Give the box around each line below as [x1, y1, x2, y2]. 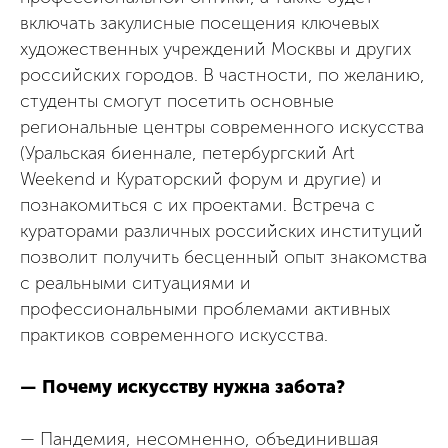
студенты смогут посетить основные [20, 89, 334, 112]
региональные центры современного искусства [20, 115, 424, 138]
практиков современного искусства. [20, 323, 328, 346]
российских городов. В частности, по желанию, [20, 63, 425, 86]
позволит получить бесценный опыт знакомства [20, 245, 427, 268]
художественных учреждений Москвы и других [20, 37, 411, 60]
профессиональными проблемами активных [20, 297, 390, 320]
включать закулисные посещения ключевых [20, 11, 379, 34]
